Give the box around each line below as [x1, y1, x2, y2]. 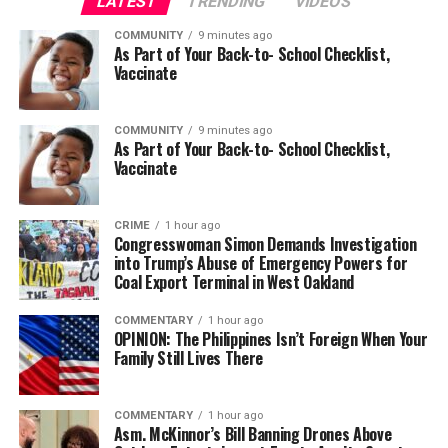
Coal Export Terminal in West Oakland [113, 269, 355, 294]
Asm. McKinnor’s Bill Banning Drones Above [113, 421, 392, 446]
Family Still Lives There [113, 345, 263, 370]
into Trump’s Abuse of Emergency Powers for [113, 250, 408, 275]
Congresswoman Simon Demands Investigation [113, 231, 417, 256]
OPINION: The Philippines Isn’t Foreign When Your [113, 326, 428, 351]
